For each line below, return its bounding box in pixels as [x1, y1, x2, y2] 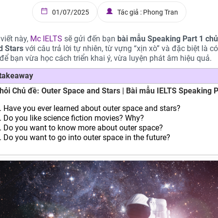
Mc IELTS [30, 34, 62, 43]
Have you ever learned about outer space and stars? [3, 104, 181, 113]
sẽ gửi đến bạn [62, 34, 117, 43]
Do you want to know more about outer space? [3, 123, 163, 132]
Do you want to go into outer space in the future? [3, 133, 170, 142]
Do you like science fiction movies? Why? [3, 113, 144, 123]
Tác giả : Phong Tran [117, 8, 178, 16]
